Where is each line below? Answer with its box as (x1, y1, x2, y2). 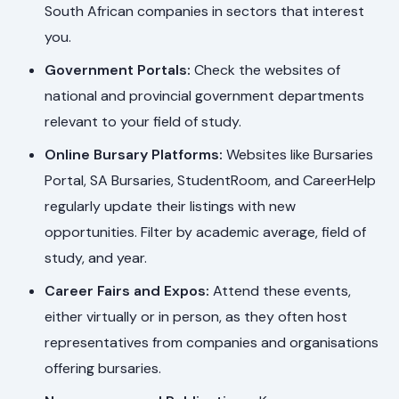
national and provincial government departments (45, 86, 365, 106)
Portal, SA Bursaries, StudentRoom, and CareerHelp (45, 171, 377, 191)
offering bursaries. (45, 359, 162, 379)
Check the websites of (191, 61, 341, 80)
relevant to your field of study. (45, 112, 242, 132)
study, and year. (45, 248, 148, 268)
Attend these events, (209, 281, 352, 301)
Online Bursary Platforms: (45, 145, 224, 165)
